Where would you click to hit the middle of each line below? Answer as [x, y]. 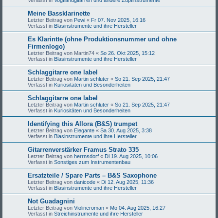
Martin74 [84, 53]
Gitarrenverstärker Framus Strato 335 [83, 149]
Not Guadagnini [51, 201]
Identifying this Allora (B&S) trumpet [82, 124]
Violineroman [89, 208]
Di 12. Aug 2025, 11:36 [127, 182]
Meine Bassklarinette [59, 13]
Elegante [84, 130]
